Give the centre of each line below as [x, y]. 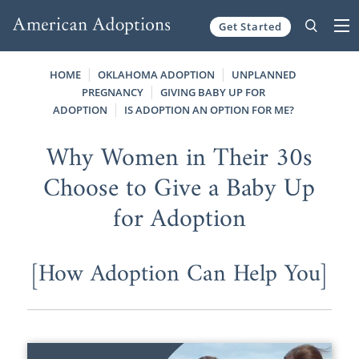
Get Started [250, 26]
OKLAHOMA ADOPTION [157, 75]
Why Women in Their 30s [179, 158]
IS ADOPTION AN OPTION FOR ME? [209, 110]
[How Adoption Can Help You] [179, 274]
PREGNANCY [112, 92]
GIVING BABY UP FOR [212, 92]
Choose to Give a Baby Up [179, 189]
